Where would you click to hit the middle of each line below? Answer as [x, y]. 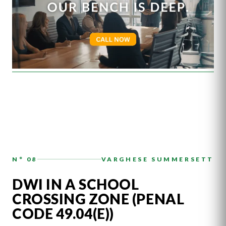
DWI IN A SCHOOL [76, 184]
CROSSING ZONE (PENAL [98, 199]
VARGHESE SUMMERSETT [157, 159]
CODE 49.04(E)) [63, 213]
